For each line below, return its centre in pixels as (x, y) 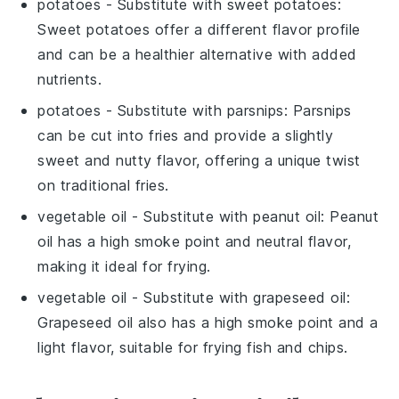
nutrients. (70, 79)
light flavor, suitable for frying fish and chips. (193, 347)
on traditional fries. (103, 185)
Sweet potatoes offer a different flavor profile (199, 29)
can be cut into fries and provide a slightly (186, 135)
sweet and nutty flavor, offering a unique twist (199, 160)
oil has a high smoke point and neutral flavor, (195, 241)
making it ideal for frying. (124, 266)
